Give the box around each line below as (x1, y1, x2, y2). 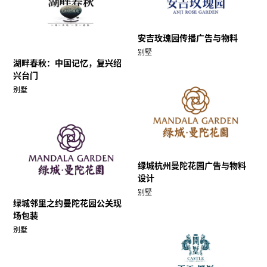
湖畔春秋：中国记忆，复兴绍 (13, 58, 122, 69)
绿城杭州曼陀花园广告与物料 (137, 160, 246, 171)
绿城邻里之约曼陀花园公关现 (13, 198, 122, 209)
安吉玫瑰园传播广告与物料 (137, 33, 238, 44)
